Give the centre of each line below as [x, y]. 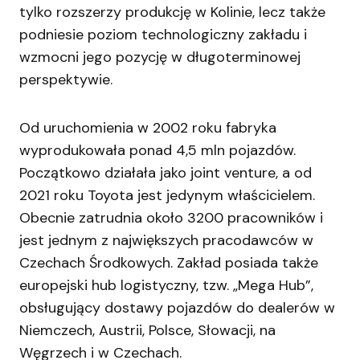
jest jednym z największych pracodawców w [166, 240]
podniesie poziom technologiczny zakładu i [163, 35]
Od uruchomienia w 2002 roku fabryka [148, 128]
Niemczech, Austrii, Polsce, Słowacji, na [147, 330]
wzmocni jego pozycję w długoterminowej [160, 57]
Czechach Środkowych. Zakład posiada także [169, 263]
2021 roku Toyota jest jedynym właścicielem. [167, 195]
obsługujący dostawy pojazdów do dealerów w [177, 308]
